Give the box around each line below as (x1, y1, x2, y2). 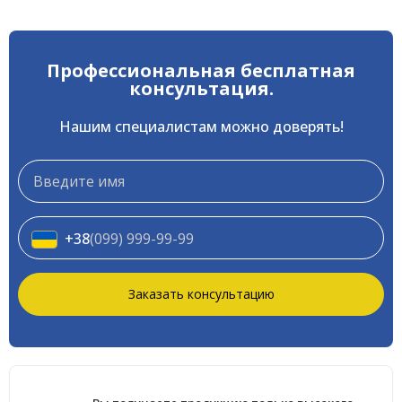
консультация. (128, 76, 274, 100)
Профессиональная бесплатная (47, 58, 355, 83)
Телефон (19, 172, 83, 192)
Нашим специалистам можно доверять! (58, 117, 344, 136)
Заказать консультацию (127, 285, 275, 302)
